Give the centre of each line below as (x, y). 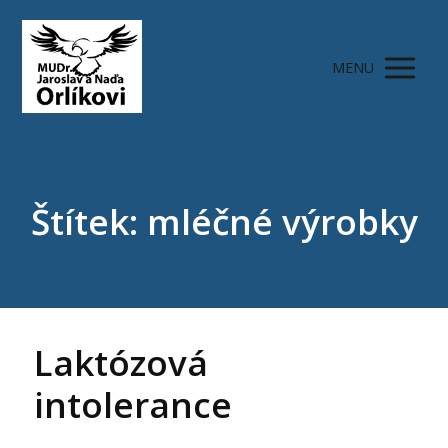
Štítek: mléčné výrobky (224, 221)
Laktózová (121, 363)
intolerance (133, 405)
